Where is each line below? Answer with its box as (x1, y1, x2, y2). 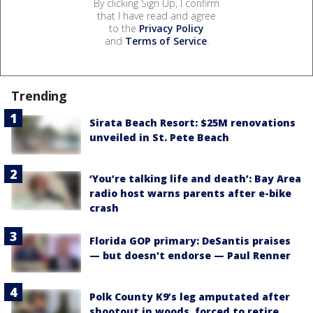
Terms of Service (124, 34, 207, 48)
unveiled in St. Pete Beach (89, 130, 229, 144)
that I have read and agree (97, 8, 216, 22)
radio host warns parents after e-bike (89, 187, 291, 201)
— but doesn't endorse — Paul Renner (89, 249, 291, 263)
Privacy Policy (139, 21, 204, 35)
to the (109, 21, 139, 35)
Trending (11, 87, 68, 104)
